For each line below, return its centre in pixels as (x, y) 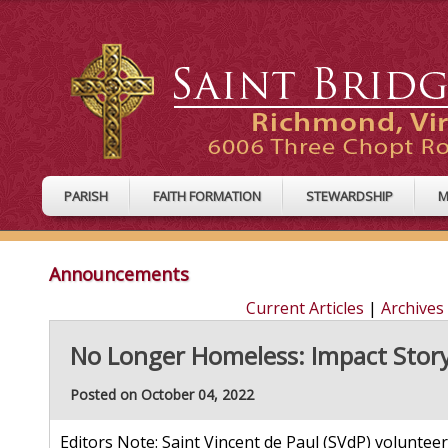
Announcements (119, 274)
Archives (412, 308)
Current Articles (304, 308)
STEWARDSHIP (349, 196)
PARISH (86, 196)
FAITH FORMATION (207, 196)
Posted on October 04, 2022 (162, 395)
